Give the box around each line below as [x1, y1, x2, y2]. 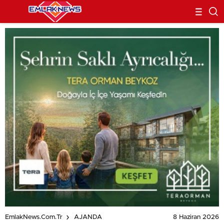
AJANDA [74, 214, 102, 221]
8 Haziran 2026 [173, 213, 219, 220]
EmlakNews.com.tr [5, 214, 62, 221]
